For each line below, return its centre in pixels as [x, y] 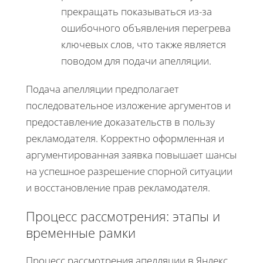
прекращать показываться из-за [136, 11]
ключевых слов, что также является [144, 44]
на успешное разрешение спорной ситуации [129, 171]
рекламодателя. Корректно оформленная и [125, 138]
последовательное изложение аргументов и [128, 105]
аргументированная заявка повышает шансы [131, 154]
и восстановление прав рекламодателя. [118, 187]
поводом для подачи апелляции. [136, 60]
